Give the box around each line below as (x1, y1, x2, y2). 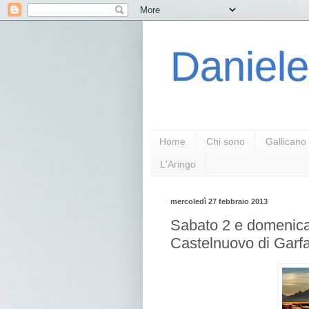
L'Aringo (160, 159, 196, 170)
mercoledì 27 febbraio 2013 (170, 197, 268, 206)
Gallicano (266, 136, 306, 148)
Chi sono (206, 136, 245, 148)
